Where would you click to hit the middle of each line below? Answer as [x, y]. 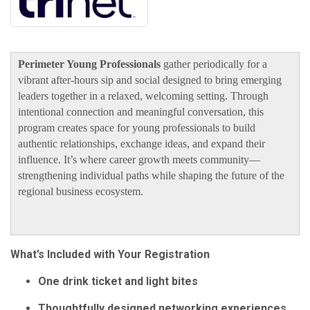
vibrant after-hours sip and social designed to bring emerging [150, 80]
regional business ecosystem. [81, 192]
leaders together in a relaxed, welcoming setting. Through [143, 96]
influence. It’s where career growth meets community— [139, 160]
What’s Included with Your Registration [110, 255]
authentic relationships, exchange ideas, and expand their [142, 144]
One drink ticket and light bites [118, 282]
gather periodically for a [214, 64]
